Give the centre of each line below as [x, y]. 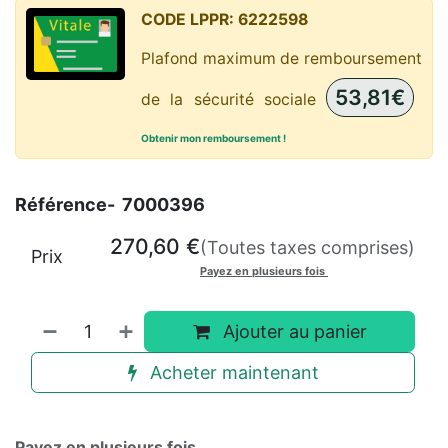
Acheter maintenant [231, 373]
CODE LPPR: [187, 20]
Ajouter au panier [292, 332]
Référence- [67, 205]
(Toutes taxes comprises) [307, 248]
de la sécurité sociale [233, 100]
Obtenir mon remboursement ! [213, 138]
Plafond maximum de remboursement [281, 59]
